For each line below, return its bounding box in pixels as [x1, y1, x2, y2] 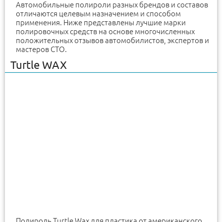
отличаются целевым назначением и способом [16, 9, 181, 18]
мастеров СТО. [16, 45, 67, 54]
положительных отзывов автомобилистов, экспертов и [16, 36, 209, 45]
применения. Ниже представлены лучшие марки [16, 18, 186, 27]
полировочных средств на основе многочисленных [16, 27, 195, 36]
